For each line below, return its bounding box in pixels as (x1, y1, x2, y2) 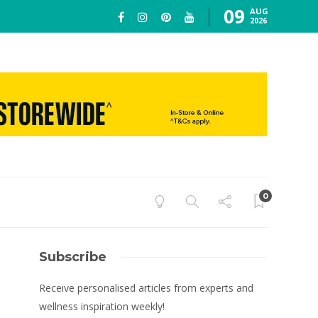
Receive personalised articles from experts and (39, 281, 254, 295)
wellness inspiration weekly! (39, 300, 165, 313)
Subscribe (39, 249, 107, 265)
